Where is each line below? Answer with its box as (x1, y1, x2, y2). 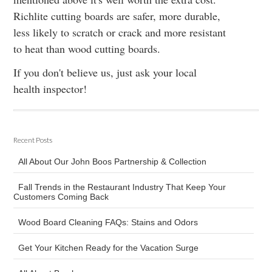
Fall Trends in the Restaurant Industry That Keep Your (18, 182, 226, 192)
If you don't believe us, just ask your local (13, 65, 197, 80)
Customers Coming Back (13, 192, 109, 202)
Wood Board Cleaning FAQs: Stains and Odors (18, 217, 199, 227)
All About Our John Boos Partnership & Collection (18, 157, 207, 166)
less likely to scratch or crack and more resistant (13, 25, 226, 39)
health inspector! (13, 81, 87, 96)
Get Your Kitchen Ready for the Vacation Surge (18, 243, 199, 253)
